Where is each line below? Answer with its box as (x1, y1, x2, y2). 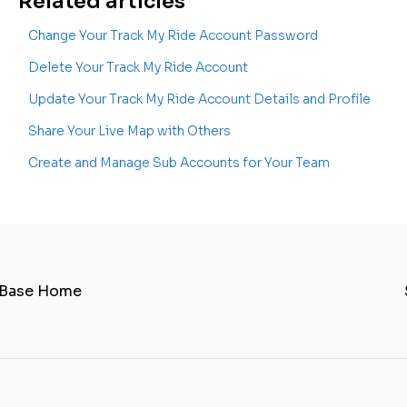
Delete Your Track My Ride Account (27, 58, 248, 75)
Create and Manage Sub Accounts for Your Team (27, 154, 330, 171)
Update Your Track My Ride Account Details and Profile (27, 90, 371, 107)
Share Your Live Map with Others (27, 122, 231, 139)
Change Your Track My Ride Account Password (27, 26, 318, 44)
